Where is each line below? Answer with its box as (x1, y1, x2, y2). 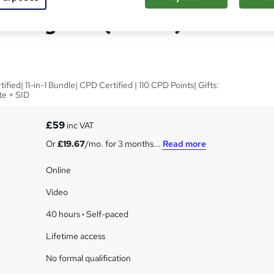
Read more (162, 138, 206, 149)
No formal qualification (45, 253, 131, 264)
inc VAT (64, 120, 94, 131)
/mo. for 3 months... (84, 138, 163, 149)
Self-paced (84, 209, 128, 220)
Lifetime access (45, 231, 105, 242)
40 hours (45, 209, 82, 220)
